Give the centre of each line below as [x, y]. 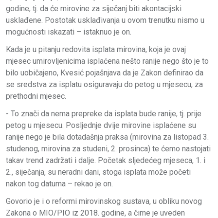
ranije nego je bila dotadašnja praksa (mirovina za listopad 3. [107, 137]
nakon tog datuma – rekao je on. [59, 183]
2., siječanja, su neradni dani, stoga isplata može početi [98, 172]
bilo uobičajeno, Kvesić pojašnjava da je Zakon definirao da [105, 73]
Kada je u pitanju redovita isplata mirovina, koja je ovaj [96, 49]
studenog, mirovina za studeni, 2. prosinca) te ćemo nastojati [108, 148]
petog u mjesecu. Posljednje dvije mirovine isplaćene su [101, 125]
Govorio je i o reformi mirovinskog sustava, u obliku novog [104, 201]
